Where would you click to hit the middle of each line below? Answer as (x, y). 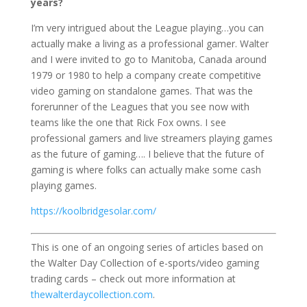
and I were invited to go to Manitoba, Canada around (148, 60)
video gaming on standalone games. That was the (142, 91)
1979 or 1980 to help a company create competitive (146, 75)
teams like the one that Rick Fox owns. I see (128, 123)
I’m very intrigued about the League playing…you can (147, 28)
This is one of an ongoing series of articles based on (147, 247)
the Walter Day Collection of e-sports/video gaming (145, 263)
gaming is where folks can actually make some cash (146, 170)
